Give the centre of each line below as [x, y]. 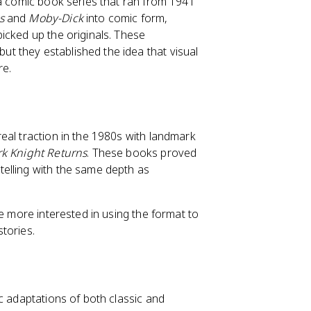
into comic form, [125, 18]
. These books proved [142, 153]
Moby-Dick [56, 18]
